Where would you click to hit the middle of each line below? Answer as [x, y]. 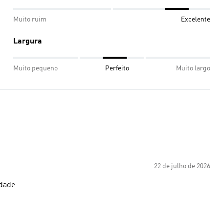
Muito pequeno [35, 68]
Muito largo [193, 68]
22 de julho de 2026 [182, 166]
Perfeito [117, 68]
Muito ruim [30, 20]
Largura [28, 42]
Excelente [196, 20]
